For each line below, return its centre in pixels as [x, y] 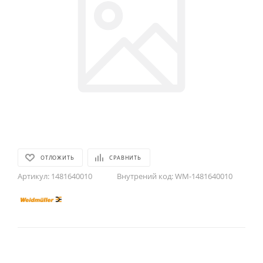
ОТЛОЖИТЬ [58, 158]
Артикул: [33, 176]
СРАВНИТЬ [125, 158]
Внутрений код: [145, 176]
